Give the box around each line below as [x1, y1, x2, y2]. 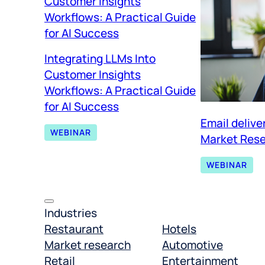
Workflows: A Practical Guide [44, 82, 196, 98]
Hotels [162, 221, 196, 237]
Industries [44, 205, 97, 221]
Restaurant [44, 221, 104, 237]
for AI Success [44, 98, 119, 114]
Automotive [162, 237, 223, 253]
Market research [44, 237, 131, 253]
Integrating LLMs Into [44, 50, 156, 66]
